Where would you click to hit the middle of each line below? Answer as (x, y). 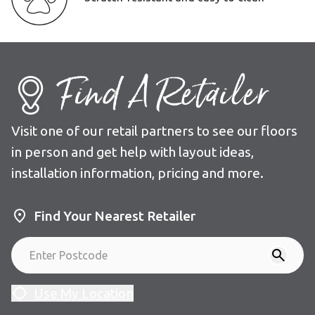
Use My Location (84, 293)
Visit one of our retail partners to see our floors (154, 131)
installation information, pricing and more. (137, 173)
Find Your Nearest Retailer (115, 216)
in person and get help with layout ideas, (133, 152)
